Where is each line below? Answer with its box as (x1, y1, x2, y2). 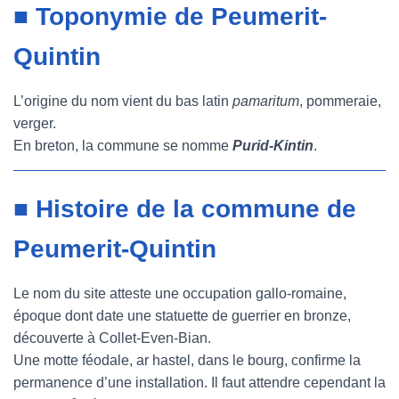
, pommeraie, (299, 94, 381, 109)
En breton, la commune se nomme (13, 138, 232, 153)
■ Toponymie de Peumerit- (13, 3, 327, 30)
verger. (13, 116, 56, 131)
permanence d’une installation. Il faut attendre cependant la (13, 375, 386, 390)
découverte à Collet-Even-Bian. (13, 330, 211, 346)
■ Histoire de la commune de (13, 195, 356, 223)
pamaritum (232, 94, 299, 109)
